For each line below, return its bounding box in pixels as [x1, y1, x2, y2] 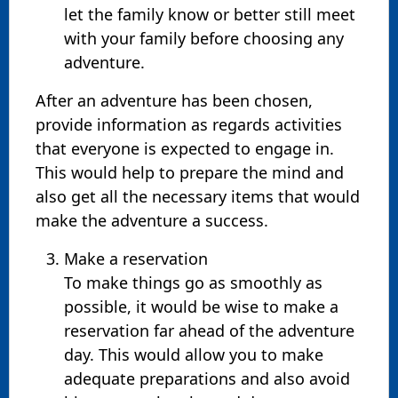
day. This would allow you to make [64, 343, 323, 365]
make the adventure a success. [36, 209, 268, 231]
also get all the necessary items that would [36, 185, 360, 207]
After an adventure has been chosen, [36, 89, 313, 111]
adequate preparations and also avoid [64, 367, 350, 389]
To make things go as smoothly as [64, 271, 322, 293]
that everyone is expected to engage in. [36, 137, 334, 159]
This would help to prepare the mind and [36, 161, 344, 183]
